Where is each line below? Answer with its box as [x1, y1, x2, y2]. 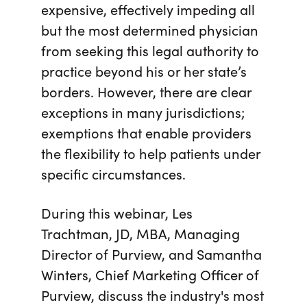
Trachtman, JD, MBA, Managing [41, 223, 240, 243]
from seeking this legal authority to [41, 40, 259, 60]
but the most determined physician [41, 19, 258, 39]
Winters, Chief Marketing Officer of [41, 264, 259, 284]
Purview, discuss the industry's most [41, 284, 264, 304]
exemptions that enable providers [41, 122, 251, 142]
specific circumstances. [41, 163, 189, 183]
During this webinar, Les [41, 202, 193, 222]
